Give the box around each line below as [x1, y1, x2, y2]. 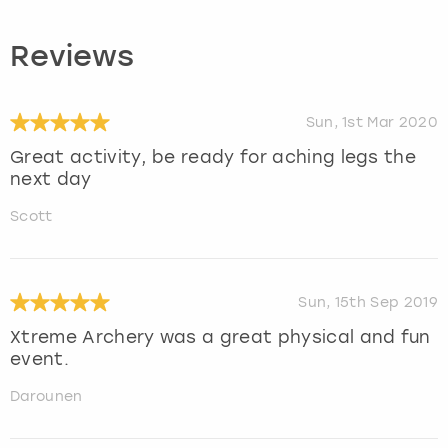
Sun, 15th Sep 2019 [298, 293, 438, 311]
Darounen [10, 387, 83, 405]
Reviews [10, 43, 134, 73]
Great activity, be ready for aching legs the [10, 146, 417, 167]
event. [10, 348, 69, 369]
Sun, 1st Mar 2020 [305, 113, 438, 131]
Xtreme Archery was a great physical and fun [10, 326, 431, 347]
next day [10, 168, 92, 189]
